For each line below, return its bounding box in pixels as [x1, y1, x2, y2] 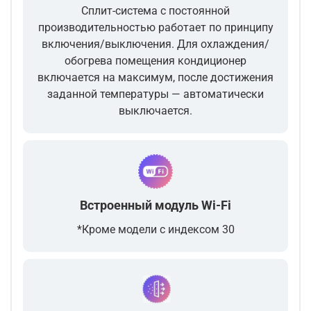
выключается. [119, 104, 192, 118]
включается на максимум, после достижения [37, 71, 274, 85]
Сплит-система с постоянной [81, 4, 230, 18]
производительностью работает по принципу [37, 21, 274, 35]
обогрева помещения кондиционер [65, 54, 246, 68]
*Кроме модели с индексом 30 [76, 223, 235, 237]
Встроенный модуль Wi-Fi [80, 198, 231, 213]
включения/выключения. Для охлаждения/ [42, 37, 269, 51]
